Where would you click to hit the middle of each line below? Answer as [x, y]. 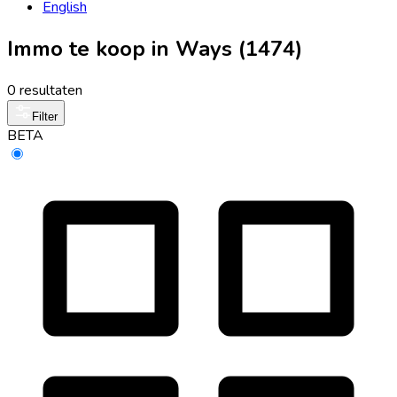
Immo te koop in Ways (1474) [155, 48]
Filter [45, 116]
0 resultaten [45, 90]
